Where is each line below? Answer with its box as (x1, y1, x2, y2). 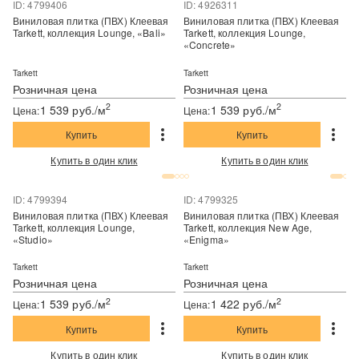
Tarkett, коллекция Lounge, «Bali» (47, 26, 166, 40)
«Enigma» (183, 232, 229, 247)
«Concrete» (183, 38, 236, 52)
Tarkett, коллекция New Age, (183, 220, 219, 235)
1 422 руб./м (210, 296, 277, 313)
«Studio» (13, 232, 53, 247)
